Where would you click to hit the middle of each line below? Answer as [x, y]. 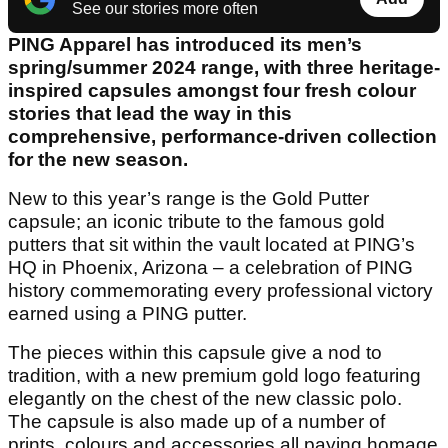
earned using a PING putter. [127, 314]
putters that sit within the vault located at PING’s [211, 245]
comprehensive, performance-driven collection [222, 137]
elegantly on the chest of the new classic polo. [205, 399]
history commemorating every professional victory [220, 291]
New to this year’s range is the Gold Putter [188, 199]
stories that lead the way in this [150, 114]
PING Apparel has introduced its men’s [185, 45]
